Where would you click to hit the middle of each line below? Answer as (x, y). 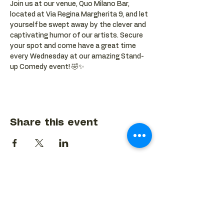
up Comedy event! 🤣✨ (47, 67)
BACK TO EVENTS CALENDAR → (79, 174)
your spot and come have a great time (74, 46)
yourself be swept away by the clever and (79, 25)
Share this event (54, 123)
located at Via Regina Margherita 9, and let (80, 14)
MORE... (31, 217)
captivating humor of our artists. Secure (77, 35)
